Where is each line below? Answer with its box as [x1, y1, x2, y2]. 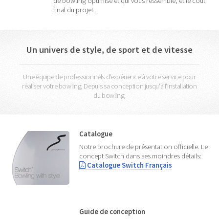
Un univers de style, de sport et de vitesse [26, 44, 193, 55]
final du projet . [53, 5, 96, 15]
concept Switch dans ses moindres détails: [79, 151, 202, 160]
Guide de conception [79, 207, 146, 217]
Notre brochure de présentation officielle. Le [79, 142, 208, 151]
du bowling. [93, 90, 126, 100]
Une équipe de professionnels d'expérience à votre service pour [23, 72, 196, 81]
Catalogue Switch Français [87, 160, 173, 170]
